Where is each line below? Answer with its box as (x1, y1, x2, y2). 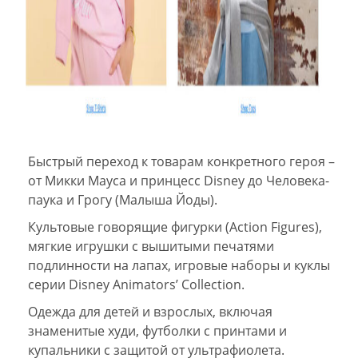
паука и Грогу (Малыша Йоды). (28, 191, 217, 209)
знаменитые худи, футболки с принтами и (28, 322, 287, 340)
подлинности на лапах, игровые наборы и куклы (28, 257, 330, 274)
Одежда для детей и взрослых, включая (28, 303, 272, 320)
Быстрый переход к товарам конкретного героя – (28, 153, 335, 170)
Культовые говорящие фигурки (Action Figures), (28, 218, 322, 236)
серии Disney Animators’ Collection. (28, 276, 245, 293)
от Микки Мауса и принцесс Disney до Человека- (28, 172, 329, 189)
